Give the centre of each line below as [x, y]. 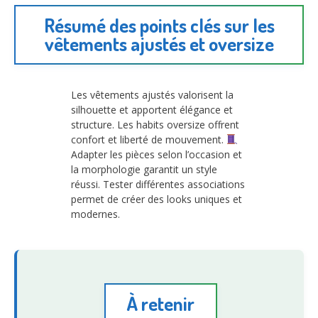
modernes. [95, 214]
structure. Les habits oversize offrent [155, 125]
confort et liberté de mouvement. [149, 140]
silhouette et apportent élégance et [152, 110]
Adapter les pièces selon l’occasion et [157, 155]
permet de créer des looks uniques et [157, 199]
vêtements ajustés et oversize [159, 44]
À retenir [160, 303]
